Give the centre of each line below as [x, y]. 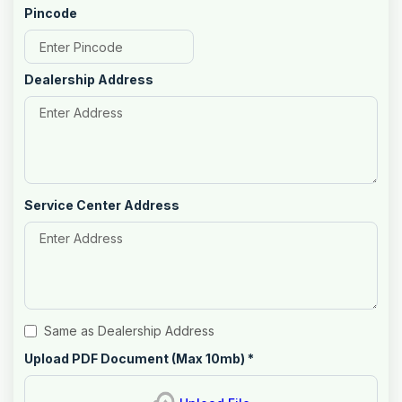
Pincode [51, 13]
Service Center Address [102, 205]
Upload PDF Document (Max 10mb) [135, 358]
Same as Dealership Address [129, 331]
